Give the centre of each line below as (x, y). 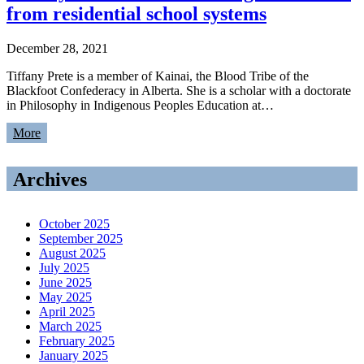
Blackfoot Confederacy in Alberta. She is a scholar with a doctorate (179, 91)
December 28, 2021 (57, 49)
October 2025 (74, 223)
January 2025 (74, 355)
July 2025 (64, 267)
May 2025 (65, 297)
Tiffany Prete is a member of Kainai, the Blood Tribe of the (158, 76)
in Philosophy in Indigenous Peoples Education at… (140, 106)
